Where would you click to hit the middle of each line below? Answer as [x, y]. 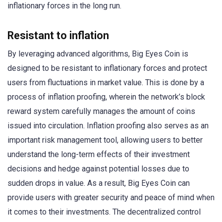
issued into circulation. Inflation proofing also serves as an [108, 126]
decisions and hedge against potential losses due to [98, 169]
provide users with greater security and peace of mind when [111, 198]
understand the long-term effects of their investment [99, 155]
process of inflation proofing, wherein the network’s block [106, 97]
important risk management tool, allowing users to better [105, 140]
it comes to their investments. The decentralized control [104, 212]
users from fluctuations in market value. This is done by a [106, 83]
